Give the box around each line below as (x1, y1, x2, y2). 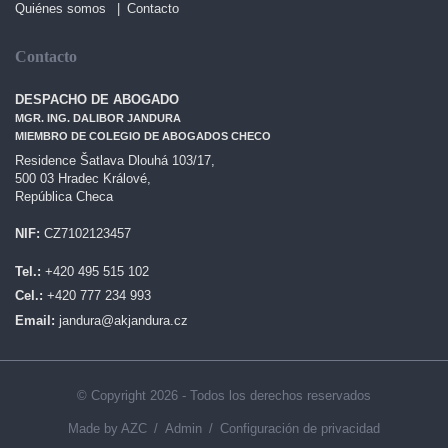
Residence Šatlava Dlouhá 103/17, (15, 152, 215, 168)
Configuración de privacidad (219, 420, 380, 436)
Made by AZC (68, 420, 148, 436)
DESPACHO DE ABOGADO (15, 92, 179, 107)
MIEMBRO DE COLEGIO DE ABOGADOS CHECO (15, 130, 271, 142)
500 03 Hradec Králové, (15, 170, 151, 186)
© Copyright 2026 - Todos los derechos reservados (77, 387, 371, 403)
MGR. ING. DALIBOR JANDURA (15, 112, 181, 124)
